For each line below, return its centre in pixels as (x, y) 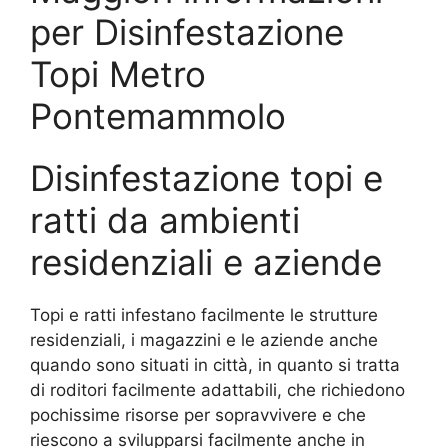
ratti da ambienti (165, 220)
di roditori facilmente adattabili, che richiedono (217, 390)
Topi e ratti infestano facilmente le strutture (204, 315)
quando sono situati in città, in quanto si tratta (215, 365)
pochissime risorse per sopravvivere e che (198, 415)
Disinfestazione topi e (206, 178)
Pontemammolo (158, 116)
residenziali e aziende (206, 262)
